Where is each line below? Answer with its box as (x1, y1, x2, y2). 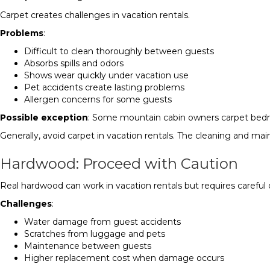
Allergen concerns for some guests (24, 94, 172, 105)
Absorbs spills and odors (24, 58, 124, 69)
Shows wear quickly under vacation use (24, 70, 189, 81)
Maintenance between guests (24, 240, 151, 251)
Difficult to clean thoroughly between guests (24, 46, 214, 57)
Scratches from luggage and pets (24, 228, 165, 239)
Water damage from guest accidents (24, 216, 181, 227)
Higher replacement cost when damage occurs (24, 253, 224, 263)
